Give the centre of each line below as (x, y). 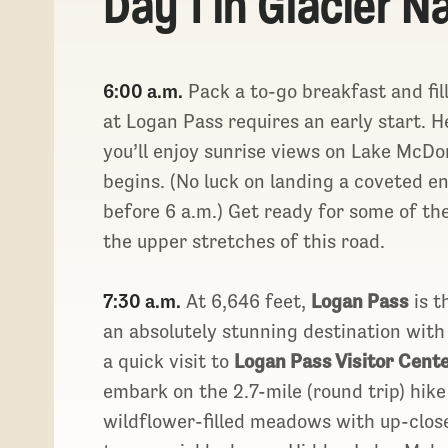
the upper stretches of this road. (247, 240)
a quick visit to (169, 360)
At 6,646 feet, (246, 300)
